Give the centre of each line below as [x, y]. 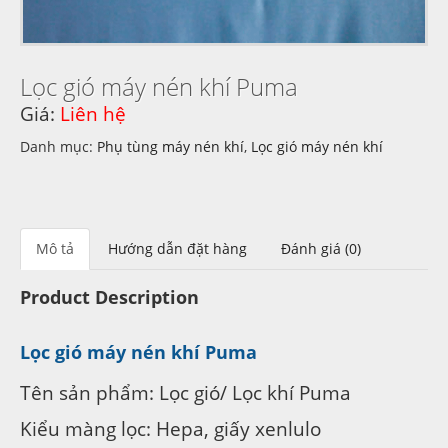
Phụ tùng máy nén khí [170, 146]
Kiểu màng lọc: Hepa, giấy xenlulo [170, 428]
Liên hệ [93, 113]
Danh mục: [58, 146]
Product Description [109, 296]
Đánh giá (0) [321, 248]
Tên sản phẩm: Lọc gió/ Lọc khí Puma [185, 392]
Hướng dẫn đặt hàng [177, 248]
